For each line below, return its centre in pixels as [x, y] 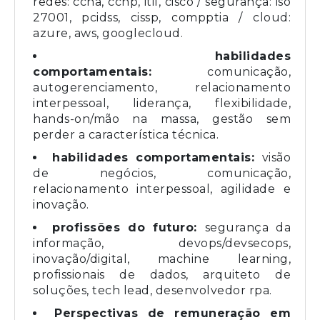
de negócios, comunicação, [162, 173]
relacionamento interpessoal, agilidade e [162, 189]
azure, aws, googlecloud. [108, 33]
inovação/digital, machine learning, [162, 259]
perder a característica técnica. [126, 134]
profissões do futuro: [129, 227]
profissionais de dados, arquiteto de [162, 274]
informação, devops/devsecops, [162, 243]
